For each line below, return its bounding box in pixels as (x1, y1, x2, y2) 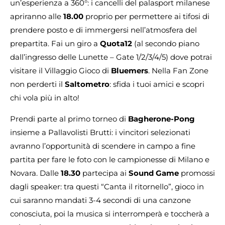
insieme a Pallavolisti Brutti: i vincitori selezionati (10, 127, 190, 137)
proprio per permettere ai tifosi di (83, 12, 209, 22)
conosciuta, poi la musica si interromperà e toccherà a (10, 208, 209, 218)
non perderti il (10, 79, 65, 89)
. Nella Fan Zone (148, 66, 208, 76)
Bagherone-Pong (128, 114, 195, 124)
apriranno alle (10, 12, 63, 22)
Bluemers (111, 66, 148, 76)
